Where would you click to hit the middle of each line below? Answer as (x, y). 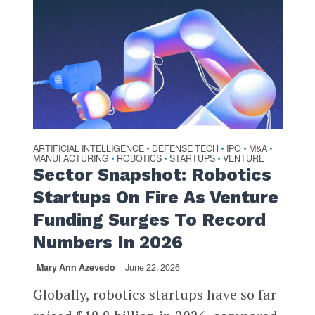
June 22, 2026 (152, 268)
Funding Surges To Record (149, 220)
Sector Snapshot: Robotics (152, 175)
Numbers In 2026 (108, 243)
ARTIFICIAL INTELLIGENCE (88, 149)
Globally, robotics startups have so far (154, 295)
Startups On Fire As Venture (155, 198)
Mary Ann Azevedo (76, 268)
